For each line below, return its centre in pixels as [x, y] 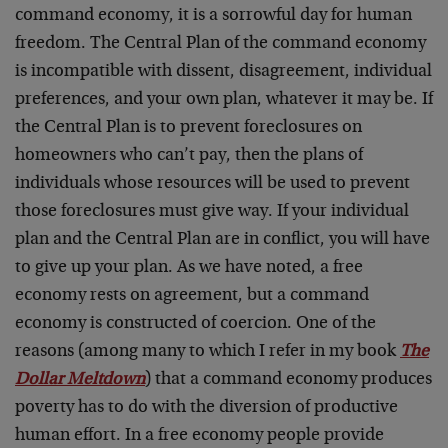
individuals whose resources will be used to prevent [212, 184]
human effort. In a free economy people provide [199, 436]
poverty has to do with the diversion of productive [206, 408]
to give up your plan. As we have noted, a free [189, 268]
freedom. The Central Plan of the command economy [220, 44]
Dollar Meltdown [80, 380]
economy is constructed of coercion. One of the [195, 324]
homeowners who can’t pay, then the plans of [189, 156]
